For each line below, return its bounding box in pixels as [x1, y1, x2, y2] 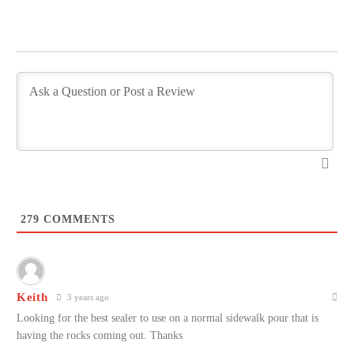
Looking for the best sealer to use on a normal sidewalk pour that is [17, 311, 318, 324]
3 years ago [64, 292, 109, 302]
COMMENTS [40, 213, 115, 225]
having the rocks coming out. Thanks [17, 329, 183, 341]
